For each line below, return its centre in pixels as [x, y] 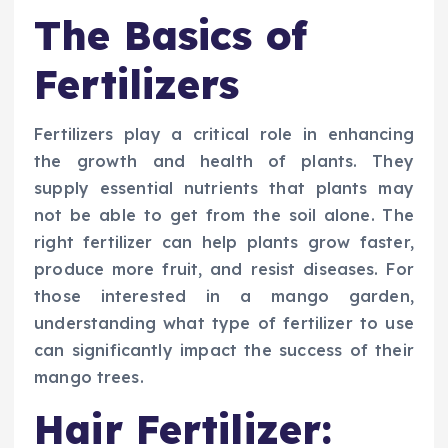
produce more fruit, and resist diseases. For [224, 268]
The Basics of [170, 34]
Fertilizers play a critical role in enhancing [224, 133]
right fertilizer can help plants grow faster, [224, 241]
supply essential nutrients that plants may [224, 187]
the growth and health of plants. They [224, 160]
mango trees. [89, 376]
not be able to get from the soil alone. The [224, 214]
